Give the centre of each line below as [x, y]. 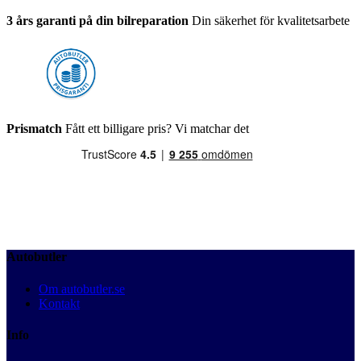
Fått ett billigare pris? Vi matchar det [156, 129]
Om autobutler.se [82, 288]
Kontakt [59, 303]
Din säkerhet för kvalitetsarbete [269, 21]
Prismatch [34, 129]
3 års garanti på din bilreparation [98, 21]
